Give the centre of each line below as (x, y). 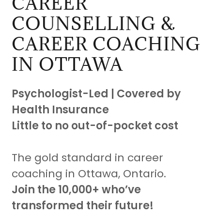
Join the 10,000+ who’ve (76, 189)
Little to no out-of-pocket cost (95, 125)
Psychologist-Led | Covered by (96, 93)
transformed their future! (83, 205)
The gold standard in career (87, 157)
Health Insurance (60, 109)
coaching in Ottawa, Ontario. (89, 173)
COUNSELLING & (93, 23)
